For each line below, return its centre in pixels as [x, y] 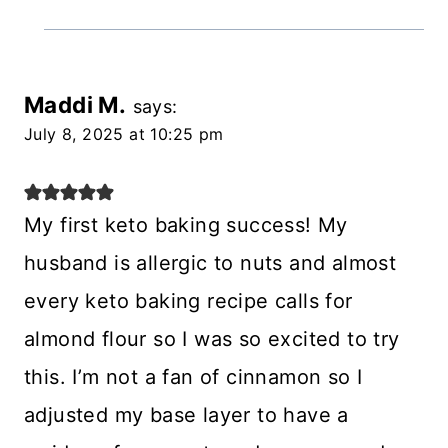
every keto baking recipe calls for [188, 301]
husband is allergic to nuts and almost [210, 263]
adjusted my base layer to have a [186, 415]
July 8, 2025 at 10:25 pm [124, 134]
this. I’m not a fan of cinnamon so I [193, 377]
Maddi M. [75, 105]
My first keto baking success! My [186, 225]
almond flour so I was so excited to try [212, 339]
